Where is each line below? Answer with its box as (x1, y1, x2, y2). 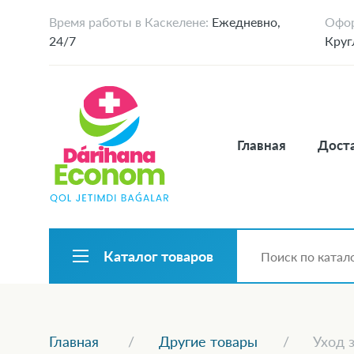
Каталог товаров (104, 247, 213, 265)
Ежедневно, (209, 14, 281, 29)
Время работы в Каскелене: (49, 14, 209, 29)
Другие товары (158, 333, 258, 350)
